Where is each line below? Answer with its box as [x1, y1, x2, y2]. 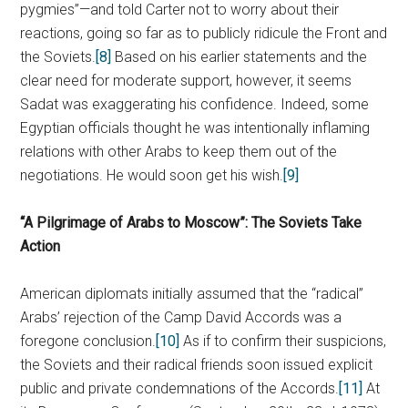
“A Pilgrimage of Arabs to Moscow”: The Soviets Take [20, 214, 362, 231]
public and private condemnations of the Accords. [20, 380, 340, 397]
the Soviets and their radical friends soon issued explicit [20, 356, 373, 373]
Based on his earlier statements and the [111, 48, 368, 66]
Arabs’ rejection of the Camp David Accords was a [20, 309, 342, 326]
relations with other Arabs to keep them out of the [20, 143, 338, 160]
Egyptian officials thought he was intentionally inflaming [20, 119, 371, 137]
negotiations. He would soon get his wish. [20, 167, 284, 184]
